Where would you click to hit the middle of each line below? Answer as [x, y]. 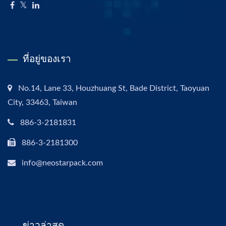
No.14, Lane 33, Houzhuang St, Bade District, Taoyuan [114, 88]
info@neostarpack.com [62, 163]
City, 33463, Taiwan [42, 102]
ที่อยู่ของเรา [47, 58]
